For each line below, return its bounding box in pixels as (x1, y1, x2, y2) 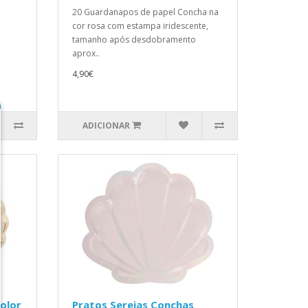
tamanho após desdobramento (71, 34, 196, 45)
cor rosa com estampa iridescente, (71, 20, 208, 32)
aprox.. (71, 47, 100, 59)
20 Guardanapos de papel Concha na (71, 6, 219, 18)
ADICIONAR (82, 120, 131, 131)
